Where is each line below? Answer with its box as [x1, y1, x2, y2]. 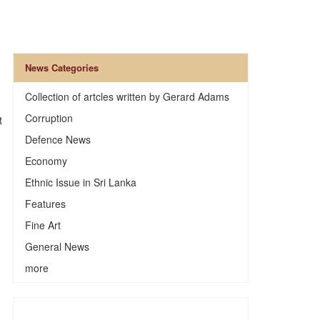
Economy [24, 154, 67, 168]
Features [24, 196, 66, 211]
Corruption [24, 111, 73, 125]
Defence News [24, 132, 91, 146]
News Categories [24, 61, 99, 74]
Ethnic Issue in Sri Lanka [24, 175, 136, 189]
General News [24, 239, 89, 254]
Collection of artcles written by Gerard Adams [24, 89, 229, 104]
